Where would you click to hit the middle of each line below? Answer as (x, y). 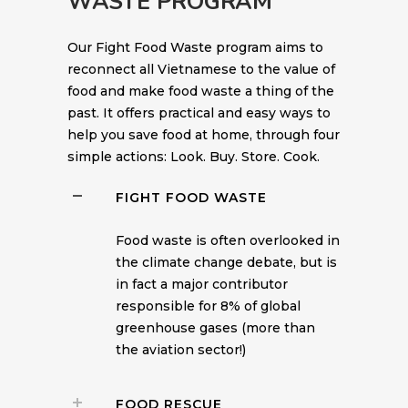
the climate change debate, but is (226, 262)
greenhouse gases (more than (215, 327)
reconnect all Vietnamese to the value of (201, 69)
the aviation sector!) (181, 349)
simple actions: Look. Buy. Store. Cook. (194, 156)
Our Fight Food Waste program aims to (195, 47)
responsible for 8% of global (208, 306)
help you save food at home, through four (204, 134)
